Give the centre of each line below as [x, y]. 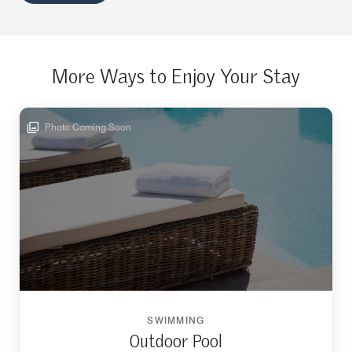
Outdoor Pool [176, 341]
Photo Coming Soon [87, 126]
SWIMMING [176, 320]
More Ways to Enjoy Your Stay [176, 77]
